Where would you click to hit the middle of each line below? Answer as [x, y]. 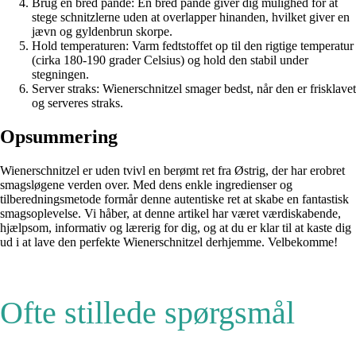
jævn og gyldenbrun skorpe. [102, 32]
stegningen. [60, 75]
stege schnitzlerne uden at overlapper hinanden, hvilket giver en [191, 17]
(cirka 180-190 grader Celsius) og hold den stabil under [170, 60]
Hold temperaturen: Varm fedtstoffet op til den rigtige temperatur [193, 46]
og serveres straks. [77, 103]
